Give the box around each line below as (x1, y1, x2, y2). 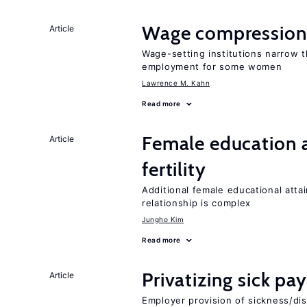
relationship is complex (142, 197, 251, 208)
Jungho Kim (142, 215, 184, 223)
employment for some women (142, 61, 282, 72)
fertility (142, 158, 206, 181)
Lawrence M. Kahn (142, 79, 210, 87)
